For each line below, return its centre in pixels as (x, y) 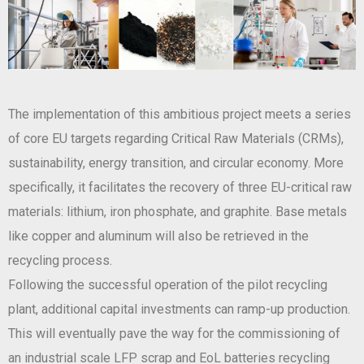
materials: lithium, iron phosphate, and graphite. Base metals (178, 212)
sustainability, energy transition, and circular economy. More (176, 163)
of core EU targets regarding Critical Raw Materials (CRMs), (176, 139)
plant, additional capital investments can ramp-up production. (179, 310)
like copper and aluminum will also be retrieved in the (158, 236)
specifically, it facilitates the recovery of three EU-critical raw (180, 188)
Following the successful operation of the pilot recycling (168, 285)
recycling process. (60, 261)
